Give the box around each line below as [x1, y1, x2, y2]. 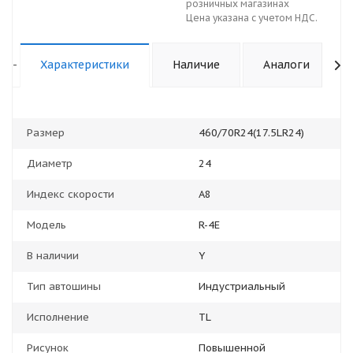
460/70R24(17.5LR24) [199, 126, 304, 139]
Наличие [173, 58, 220, 72]
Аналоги [263, 58, 310, 72]
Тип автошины [27, 280, 101, 293]
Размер [27, 126, 65, 139]
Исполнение [27, 310, 89, 324]
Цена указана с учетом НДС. [186, 12, 318, 24]
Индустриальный [199, 280, 285, 293]
